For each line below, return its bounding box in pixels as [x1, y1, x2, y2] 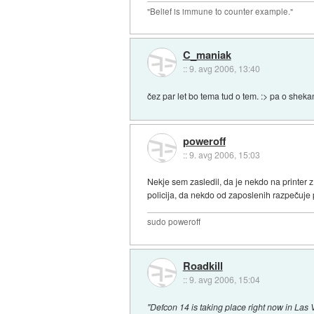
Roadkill [182, 258, 223, 274]
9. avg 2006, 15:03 [189, 148, 260, 161]
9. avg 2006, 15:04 [189, 273, 260, 286]
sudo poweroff [147, 216, 201, 228]
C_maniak [182, 47, 231, 63]
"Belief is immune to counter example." [147, 5, 294, 17]
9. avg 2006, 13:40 [189, 62, 260, 75]
